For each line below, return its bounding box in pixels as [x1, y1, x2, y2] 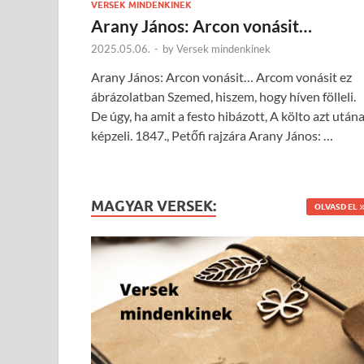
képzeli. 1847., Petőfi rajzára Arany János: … [91, 127, 333, 143]
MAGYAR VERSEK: [91, 197, 216, 214]
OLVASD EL [314, 201, 357, 211]
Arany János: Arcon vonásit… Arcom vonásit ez [91, 68, 352, 84]
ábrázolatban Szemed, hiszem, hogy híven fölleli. [91, 88, 356, 104]
